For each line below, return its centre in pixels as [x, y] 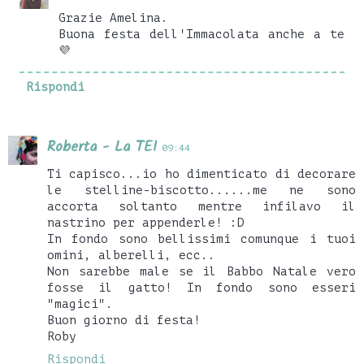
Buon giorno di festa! [124, 321]
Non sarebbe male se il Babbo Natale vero [201, 272]
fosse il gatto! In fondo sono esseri [201, 288]
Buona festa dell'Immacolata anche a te [201, 34]
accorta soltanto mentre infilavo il [201, 207]
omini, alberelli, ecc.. [131, 256]
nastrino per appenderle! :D [146, 223]
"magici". [80, 304]
